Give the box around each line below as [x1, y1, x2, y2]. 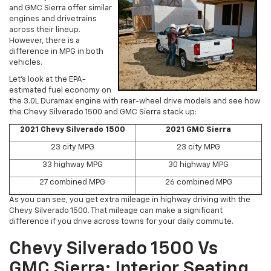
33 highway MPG [42, 161, 103, 169]
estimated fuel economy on [9, 87, 111, 95]
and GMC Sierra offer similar [9, 4, 112, 13]
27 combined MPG [39, 178, 105, 187]
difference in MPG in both [9, 48, 103, 56]
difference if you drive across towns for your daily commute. [9, 218, 233, 226]
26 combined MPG [165, 178, 232, 187]
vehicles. [9, 59, 42, 67]
